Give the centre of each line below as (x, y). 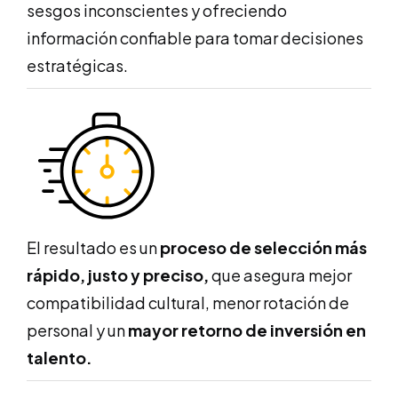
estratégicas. (77, 65)
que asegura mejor (280, 275)
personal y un (77, 330)
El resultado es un (93, 247)
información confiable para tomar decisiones (195, 37)
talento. (60, 357)
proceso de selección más (263, 247)
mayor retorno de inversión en (247, 330)
